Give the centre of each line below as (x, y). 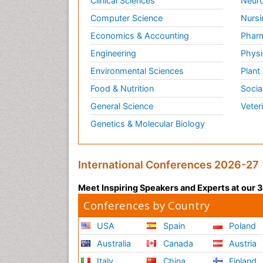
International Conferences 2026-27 (168, 165)
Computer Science (127, 18)
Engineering (113, 53)
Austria (242, 244)
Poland (242, 226)
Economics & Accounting (140, 36)
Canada (177, 244)
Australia (113, 244)
